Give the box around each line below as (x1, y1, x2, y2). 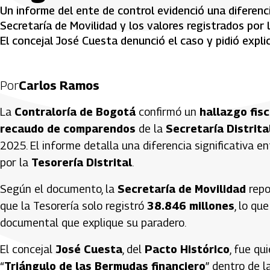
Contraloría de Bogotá (14, 105, 136, 118)
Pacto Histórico (145, 242, 230, 256)
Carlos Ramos (19, 78, 99, 93)
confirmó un (136, 105, 199, 118)
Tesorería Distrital (31, 155, 132, 169)
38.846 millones (147, 199, 234, 212)
